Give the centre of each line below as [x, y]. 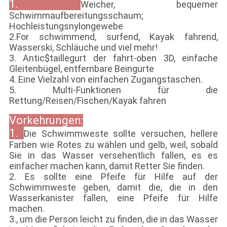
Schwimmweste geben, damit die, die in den [113, 187]
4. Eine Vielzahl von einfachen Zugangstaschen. [106, 80]
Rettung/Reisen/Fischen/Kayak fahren [87, 101]
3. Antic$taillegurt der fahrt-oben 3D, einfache [113, 58]
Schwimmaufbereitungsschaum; [76, 16]
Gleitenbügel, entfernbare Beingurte [81, 69]
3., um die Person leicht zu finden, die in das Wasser [113, 219]
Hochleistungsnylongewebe [66, 26]
